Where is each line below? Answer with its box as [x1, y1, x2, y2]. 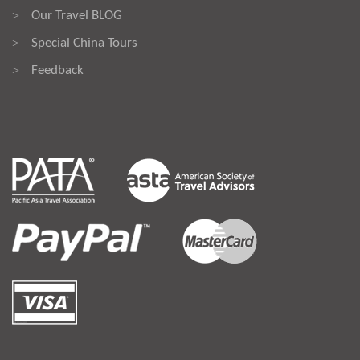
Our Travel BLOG [31, 9, 122, 22]
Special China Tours [31, 36, 137, 50]
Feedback [31, 63, 84, 77]
